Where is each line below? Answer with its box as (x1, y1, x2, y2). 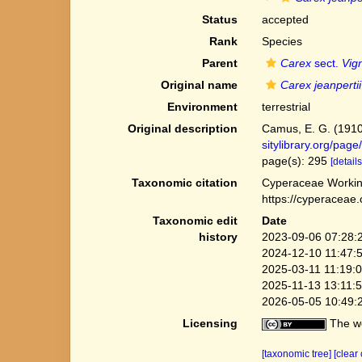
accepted (261, 13, 309, 26)
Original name (160, 78, 238, 91)
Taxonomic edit (152, 214, 238, 227)
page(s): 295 (261, 154, 330, 167)
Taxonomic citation (131, 176, 238, 189)
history (198, 230, 238, 243)
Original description (127, 122, 238, 135)
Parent (201, 57, 238, 69)
